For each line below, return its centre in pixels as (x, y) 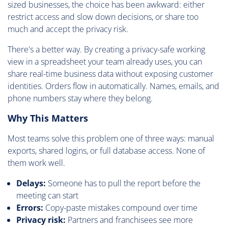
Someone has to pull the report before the (123, 183)
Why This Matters (48, 118)
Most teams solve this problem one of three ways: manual (111, 139)
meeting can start (47, 196)
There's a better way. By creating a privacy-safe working (106, 50)
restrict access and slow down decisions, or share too (103, 17)
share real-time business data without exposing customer (110, 74)
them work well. (36, 163)
